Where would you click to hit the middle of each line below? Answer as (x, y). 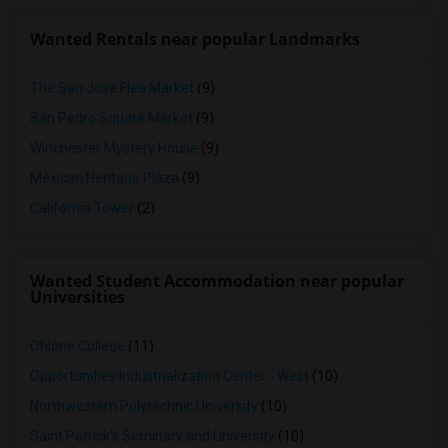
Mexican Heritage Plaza (104, 178)
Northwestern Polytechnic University (144, 406)
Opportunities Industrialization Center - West (169, 376)
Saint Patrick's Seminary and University (152, 436)
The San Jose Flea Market (112, 88)
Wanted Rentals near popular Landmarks (195, 39)
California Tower (82, 208)
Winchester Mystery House (114, 148)
